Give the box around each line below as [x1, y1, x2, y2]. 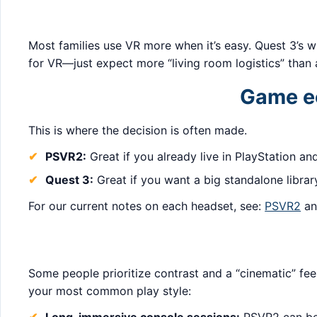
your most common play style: [28, 284, 192, 299]
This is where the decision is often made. [28, 123, 248, 138]
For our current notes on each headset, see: [28, 198, 265, 213]
